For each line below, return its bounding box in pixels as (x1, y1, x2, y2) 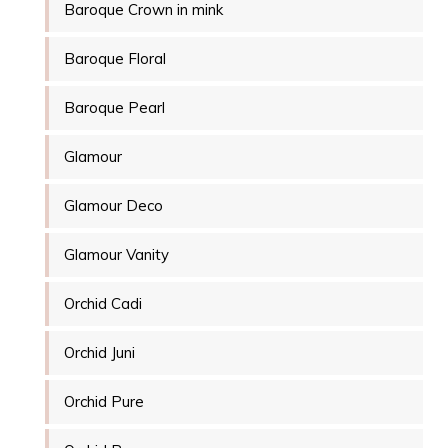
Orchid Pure (64, 392, 144, 412)
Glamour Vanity (64, 245, 169, 265)
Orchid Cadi (64, 294, 142, 314)
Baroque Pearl (64, 98, 165, 118)
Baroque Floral (64, 49, 166, 69)
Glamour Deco (64, 196, 163, 216)
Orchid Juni (64, 343, 135, 363)
